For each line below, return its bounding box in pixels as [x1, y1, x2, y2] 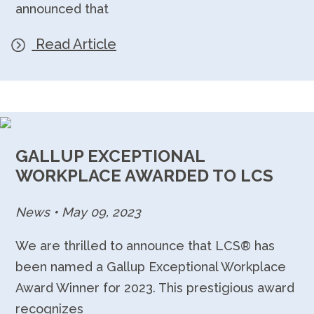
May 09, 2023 [58, 204, 142, 219]
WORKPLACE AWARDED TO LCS [15, 165, 274, 186]
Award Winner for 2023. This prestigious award [15, 280, 295, 295]
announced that [15, 1, 109, 17]
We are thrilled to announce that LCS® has [15, 238, 275, 253]
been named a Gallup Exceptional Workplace [15, 259, 287, 274]
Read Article [32, 36, 116, 53]
